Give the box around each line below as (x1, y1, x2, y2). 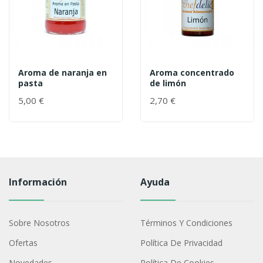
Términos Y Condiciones (140, 217, 232, 229)
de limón (150, 77, 186, 89)
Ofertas (8, 237, 38, 249)
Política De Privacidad (140, 237, 222, 249)
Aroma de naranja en (18, 67, 107, 79)
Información (8, 176, 67, 189)
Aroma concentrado (150, 67, 234, 79)
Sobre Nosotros (8, 217, 70, 229)
